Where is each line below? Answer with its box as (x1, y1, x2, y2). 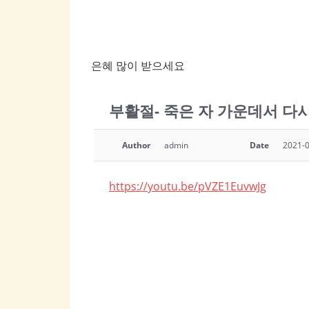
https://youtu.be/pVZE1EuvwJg (108, 179, 266, 195)
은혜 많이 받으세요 (91, 58, 185, 74)
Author (121, 139, 150, 152)
